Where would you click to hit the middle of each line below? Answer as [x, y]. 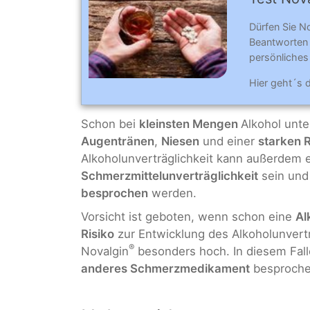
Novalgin [105, 251]
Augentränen [118, 142]
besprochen [115, 193]
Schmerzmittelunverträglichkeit [170, 176]
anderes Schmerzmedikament [165, 268]
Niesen [180, 142]
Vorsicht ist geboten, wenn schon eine [188, 216]
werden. [172, 193]
